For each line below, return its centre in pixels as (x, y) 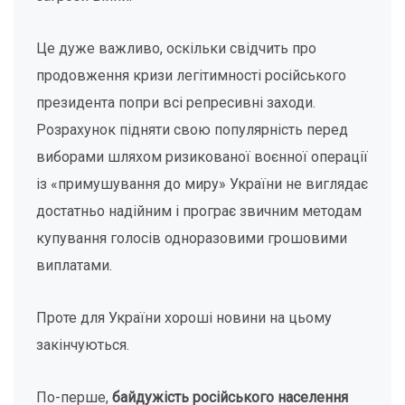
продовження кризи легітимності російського (191, 75)
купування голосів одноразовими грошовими (192, 238)
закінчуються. (83, 345)
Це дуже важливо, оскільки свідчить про (176, 48)
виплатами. (74, 265)
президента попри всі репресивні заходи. (176, 103)
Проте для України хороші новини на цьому (184, 318)
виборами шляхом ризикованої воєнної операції (202, 157)
